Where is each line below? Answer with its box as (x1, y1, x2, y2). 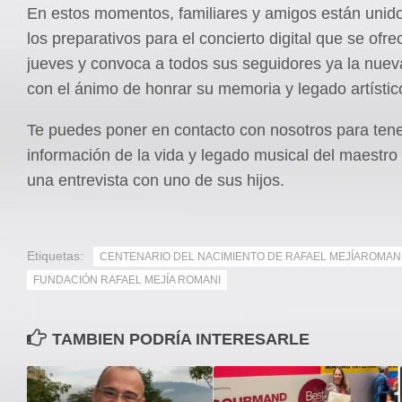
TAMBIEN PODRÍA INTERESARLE (52, 329, 310, 348)
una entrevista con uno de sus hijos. (27, 170, 284, 189)
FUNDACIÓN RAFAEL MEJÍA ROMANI (33, 273, 221, 286)
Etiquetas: (27, 248, 83, 263)
